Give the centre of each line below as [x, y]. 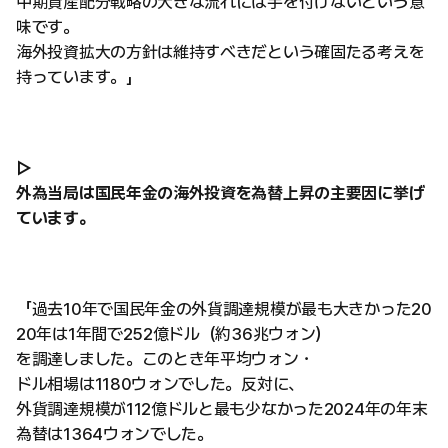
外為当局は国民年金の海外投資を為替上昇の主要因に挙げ [220, 192]
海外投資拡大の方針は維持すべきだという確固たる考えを [220, 51]
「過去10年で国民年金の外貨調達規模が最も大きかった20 [224, 308]
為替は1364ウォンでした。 [114, 433]
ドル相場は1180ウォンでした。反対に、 [160, 383]
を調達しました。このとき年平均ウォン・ [165, 358]
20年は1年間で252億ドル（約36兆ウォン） [174, 333]
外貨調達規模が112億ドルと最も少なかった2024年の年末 [222, 408]
